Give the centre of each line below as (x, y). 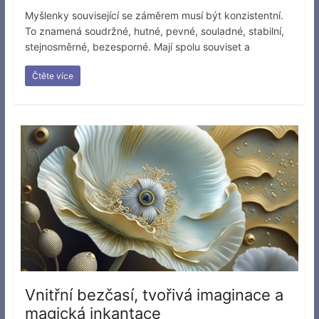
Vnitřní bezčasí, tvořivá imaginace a (154, 294)
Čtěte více (52, 75)
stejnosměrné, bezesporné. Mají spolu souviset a (137, 46)
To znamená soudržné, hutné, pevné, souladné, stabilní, (154, 31)
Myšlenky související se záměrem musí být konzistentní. (154, 15)
